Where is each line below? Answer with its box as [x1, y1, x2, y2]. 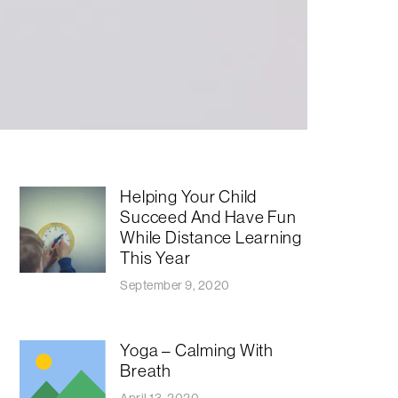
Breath [120, 359, 171, 381]
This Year [120, 247, 191, 268]
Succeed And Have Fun [120, 206, 297, 227]
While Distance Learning [120, 227, 303, 248]
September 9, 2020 [120, 276, 230, 293]
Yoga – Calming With [120, 338, 274, 361]
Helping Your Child [120, 186, 258, 207]
